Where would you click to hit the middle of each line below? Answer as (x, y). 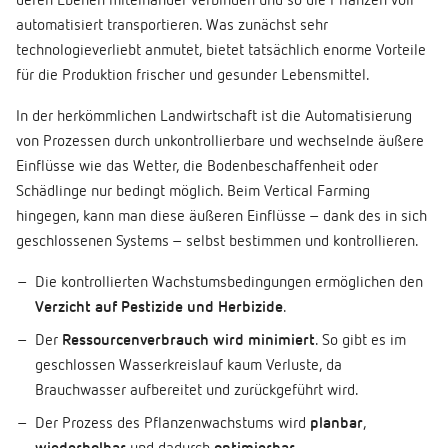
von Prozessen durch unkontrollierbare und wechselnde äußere (220, 142)
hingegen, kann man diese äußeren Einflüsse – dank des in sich (221, 217)
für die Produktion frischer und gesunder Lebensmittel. (193, 76)
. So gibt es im (361, 341)
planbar (337, 424)
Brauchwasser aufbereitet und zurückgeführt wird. (197, 391)
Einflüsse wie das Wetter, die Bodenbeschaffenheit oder (197, 167)
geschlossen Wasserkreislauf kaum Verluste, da (189, 366)
